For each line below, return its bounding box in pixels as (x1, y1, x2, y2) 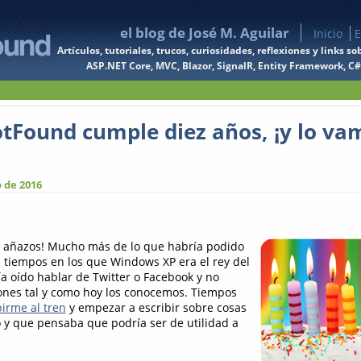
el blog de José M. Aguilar (120, 23, 293, 42)
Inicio (313, 26, 342, 41)
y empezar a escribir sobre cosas (65, 300, 247, 315)
